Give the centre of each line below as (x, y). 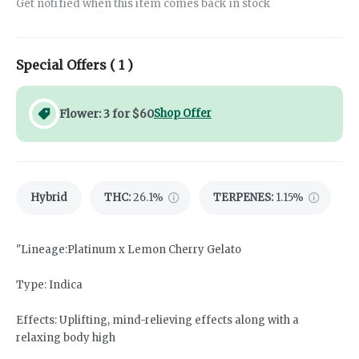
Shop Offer (183, 114)
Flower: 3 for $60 (107, 114)
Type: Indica (49, 285)
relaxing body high (66, 338)
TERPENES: (243, 198)
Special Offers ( (67, 65)
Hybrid (49, 198)
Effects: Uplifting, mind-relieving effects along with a (157, 321)
